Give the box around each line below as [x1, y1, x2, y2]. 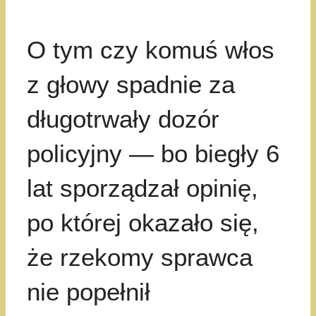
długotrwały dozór [27, 105, 219, 133]
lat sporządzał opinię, [27, 174, 258, 202]
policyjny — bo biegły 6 [27, 140, 279, 168]
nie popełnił [27, 278, 150, 306]
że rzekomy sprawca [27, 243, 253, 272]
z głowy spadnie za [27, 71, 235, 99]
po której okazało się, [27, 209, 259, 237]
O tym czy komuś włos [27, 36, 274, 64]
